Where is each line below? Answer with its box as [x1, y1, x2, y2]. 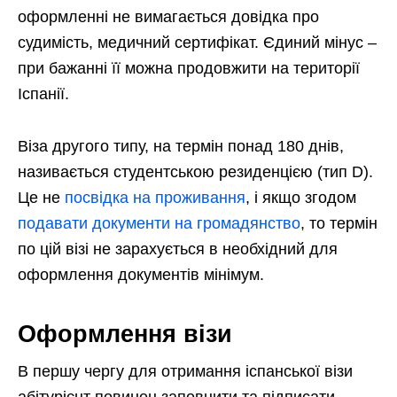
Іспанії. [18, 84, 69, 103]
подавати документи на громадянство [18, 214, 300, 232]
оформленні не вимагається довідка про [18, 7, 319, 26]
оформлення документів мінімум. [18, 265, 264, 284]
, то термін [300, 214, 378, 232]
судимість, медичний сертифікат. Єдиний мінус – [18, 33, 377, 51]
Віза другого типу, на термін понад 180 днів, [18, 136, 344, 155]
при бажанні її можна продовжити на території [18, 58, 360, 77]
